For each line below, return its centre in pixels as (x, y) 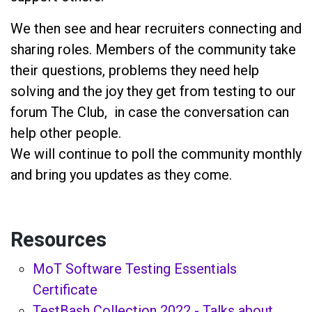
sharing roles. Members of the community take (153, 49)
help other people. (66, 133)
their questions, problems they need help (135, 70)
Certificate (65, 289)
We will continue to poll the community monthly (156, 154)
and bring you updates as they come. (121, 174)
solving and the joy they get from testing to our (153, 91)
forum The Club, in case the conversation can (150, 112)
